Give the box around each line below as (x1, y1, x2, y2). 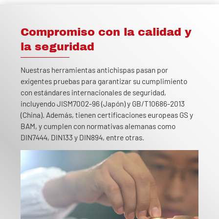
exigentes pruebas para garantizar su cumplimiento (21, 77, 187, 86)
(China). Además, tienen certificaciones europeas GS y (21, 110, 193, 120)
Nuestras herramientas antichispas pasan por (21, 66, 168, 75)
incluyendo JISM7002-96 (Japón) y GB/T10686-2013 (21, 99, 185, 109)
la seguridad (21, 41, 94, 53)
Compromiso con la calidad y (21, 26, 192, 39)
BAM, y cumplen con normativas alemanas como (21, 122, 175, 131)
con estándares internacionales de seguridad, (21, 88, 166, 97)
